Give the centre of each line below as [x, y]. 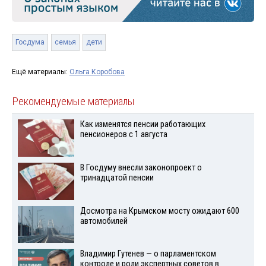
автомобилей [104, 221]
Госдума [30, 42]
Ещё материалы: [41, 72]
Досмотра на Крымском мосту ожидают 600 [159, 211]
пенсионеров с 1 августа [123, 135]
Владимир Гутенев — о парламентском [148, 254]
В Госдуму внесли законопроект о [141, 167]
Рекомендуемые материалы [73, 102]
